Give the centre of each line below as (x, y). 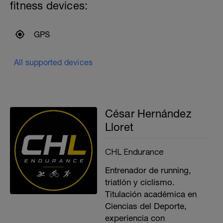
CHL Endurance (134, 151)
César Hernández (148, 113)
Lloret (119, 127)
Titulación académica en (151, 194)
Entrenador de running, (148, 170)
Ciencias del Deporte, (146, 206)
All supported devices (54, 62)
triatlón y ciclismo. (140, 182)
